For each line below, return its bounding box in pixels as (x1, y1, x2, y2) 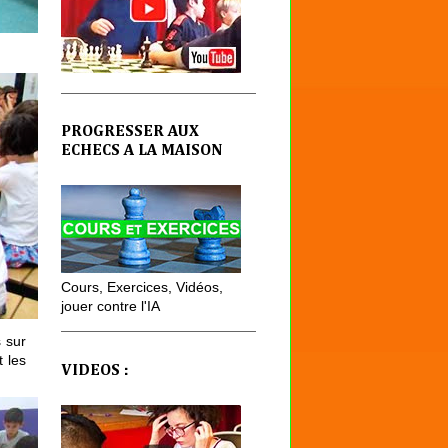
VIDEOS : (61, 362, 129, 379)
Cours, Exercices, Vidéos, (61, 279, 223, 296)
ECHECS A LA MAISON (61, 143, 222, 160)
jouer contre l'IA (61, 298, 160, 315)
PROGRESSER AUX (61, 124, 199, 141)
